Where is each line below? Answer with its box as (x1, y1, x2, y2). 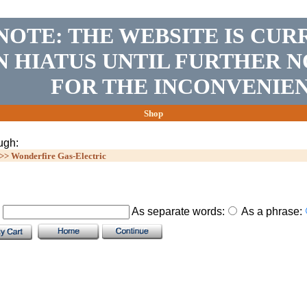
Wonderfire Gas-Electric (11, 151, 106, 161)
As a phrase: (239, 206, 302, 217)
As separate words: (130, 206, 225, 217)
